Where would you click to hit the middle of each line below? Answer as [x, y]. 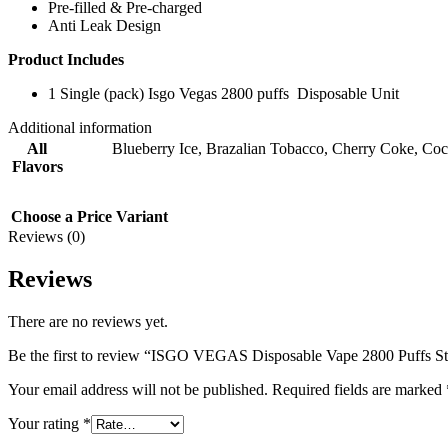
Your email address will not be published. [138, 389]
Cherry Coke [373, 149]
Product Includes [66, 60]
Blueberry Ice [155, 149]
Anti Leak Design [104, 26]
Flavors [37, 167]
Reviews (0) [46, 237]
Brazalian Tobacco [265, 149]
